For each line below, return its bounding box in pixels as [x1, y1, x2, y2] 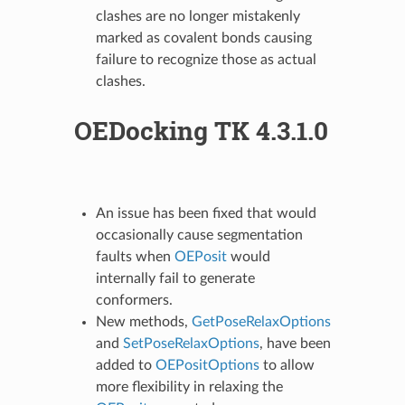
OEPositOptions [155, 357, 259, 372]
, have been [259, 335, 331, 351]
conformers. [95, 292, 173, 307]
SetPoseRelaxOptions [122, 335, 259, 351]
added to [95, 357, 155, 372]
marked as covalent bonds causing [95, 30, 312, 45]
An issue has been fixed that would [95, 205, 316, 221]
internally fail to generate [95, 270, 255, 286]
